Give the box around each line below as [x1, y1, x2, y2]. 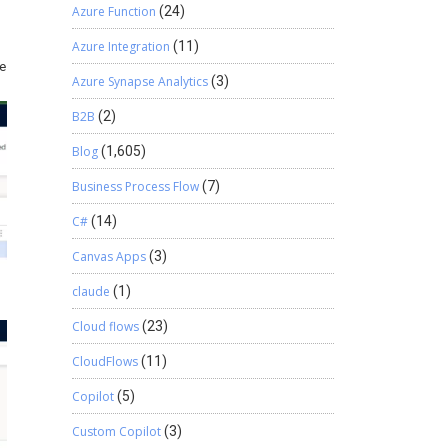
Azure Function [71, 3, 156, 20]
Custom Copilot [71, 423, 161, 440]
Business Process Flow [71, 178, 199, 195]
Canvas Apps [71, 248, 146, 265]
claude [71, 283, 110, 300]
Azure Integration [71, 38, 170, 55]
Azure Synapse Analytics [71, 73, 208, 90]
